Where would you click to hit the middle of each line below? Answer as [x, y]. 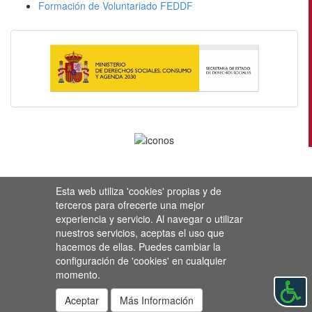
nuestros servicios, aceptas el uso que [140, 233]
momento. [78, 274]
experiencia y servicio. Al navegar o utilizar [149, 219]
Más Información [156, 300]
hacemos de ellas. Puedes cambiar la [138, 247]
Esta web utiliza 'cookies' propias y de [138, 191]
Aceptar [81, 300]
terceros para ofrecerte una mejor [130, 205]
